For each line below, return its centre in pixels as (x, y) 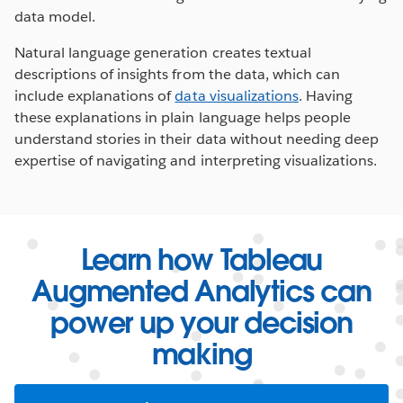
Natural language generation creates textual (163, 52)
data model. (55, 16)
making (201, 354)
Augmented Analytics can (201, 291)
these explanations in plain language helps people (183, 117)
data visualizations (237, 95)
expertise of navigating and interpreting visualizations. (196, 160)
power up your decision (201, 322)
